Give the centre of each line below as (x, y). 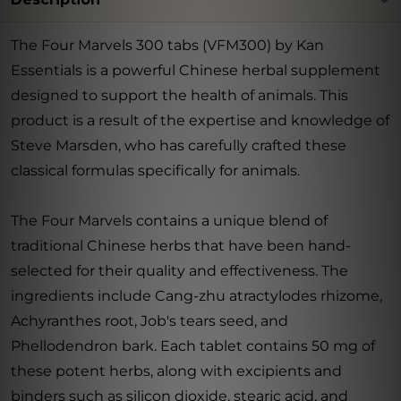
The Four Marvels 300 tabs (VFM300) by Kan (167, 45)
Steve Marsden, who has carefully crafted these (179, 145)
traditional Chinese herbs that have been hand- (181, 246)
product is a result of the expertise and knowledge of (200, 120)
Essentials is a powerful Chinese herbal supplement (196, 70)
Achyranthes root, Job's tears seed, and (149, 321)
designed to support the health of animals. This (179, 95)
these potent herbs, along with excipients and (176, 371)
